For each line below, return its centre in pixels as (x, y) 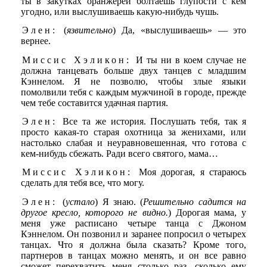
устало (80, 201)
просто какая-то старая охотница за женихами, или (133, 132)
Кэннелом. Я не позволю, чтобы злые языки (133, 81)
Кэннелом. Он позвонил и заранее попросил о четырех (133, 234)
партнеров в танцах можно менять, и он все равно (133, 255)
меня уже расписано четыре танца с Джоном (133, 223)
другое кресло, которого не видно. (94, 212)
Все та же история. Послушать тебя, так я (152, 121)
